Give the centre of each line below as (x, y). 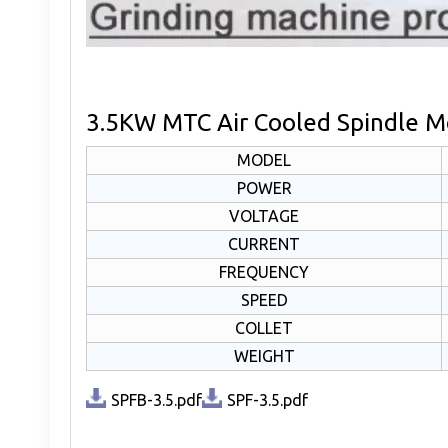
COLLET (264, 328)
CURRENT (264, 244)
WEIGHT (264, 356)
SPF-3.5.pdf (267, 400)
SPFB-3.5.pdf (156, 400)
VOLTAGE (264, 216)
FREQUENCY (264, 272)
